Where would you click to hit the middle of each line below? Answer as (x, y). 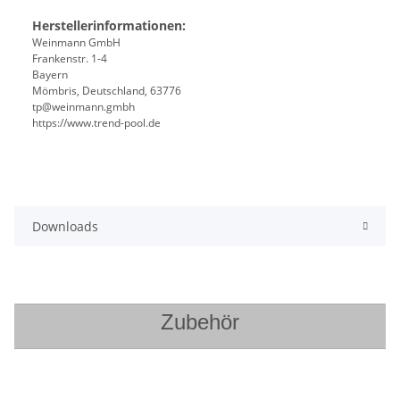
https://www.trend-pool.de (96, 123)
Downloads (65, 227)
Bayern (50, 75)
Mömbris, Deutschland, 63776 (107, 91)
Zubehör (200, 322)
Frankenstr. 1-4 (70, 59)
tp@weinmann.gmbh (83, 107)
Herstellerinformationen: (109, 26)
